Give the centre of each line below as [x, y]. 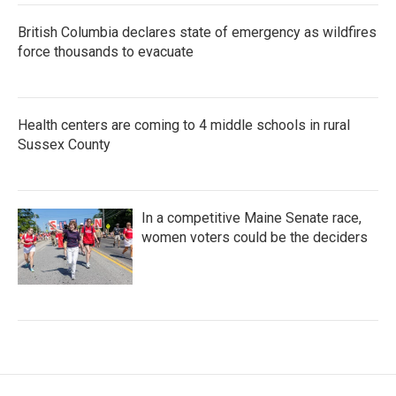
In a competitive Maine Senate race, [251, 218]
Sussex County [64, 145]
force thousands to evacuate [106, 52]
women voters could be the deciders [255, 238]
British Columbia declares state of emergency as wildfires [197, 33]
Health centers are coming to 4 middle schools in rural [184, 126]
